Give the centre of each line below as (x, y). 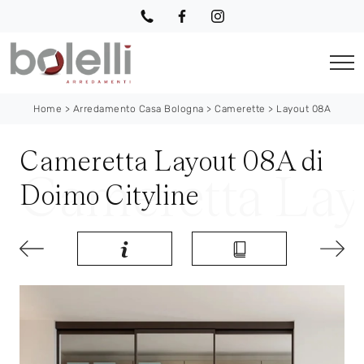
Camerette (240, 109)
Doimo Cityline (109, 195)
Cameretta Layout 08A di (172, 161)
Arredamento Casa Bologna (138, 109)
